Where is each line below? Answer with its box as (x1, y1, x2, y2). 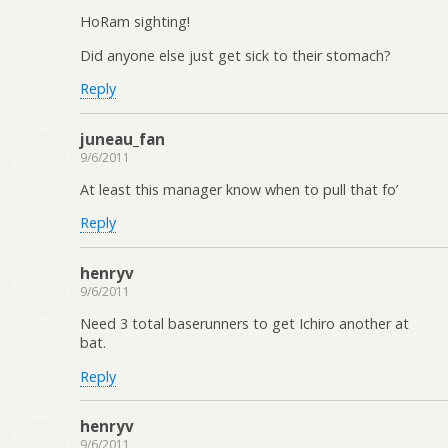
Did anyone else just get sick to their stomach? (80, 45, 391, 65)
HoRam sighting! (80, 12, 190, 32)
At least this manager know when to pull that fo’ (80, 179, 398, 199)
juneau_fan (80, 128, 165, 149)
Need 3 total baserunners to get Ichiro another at (80, 314, 409, 334)
